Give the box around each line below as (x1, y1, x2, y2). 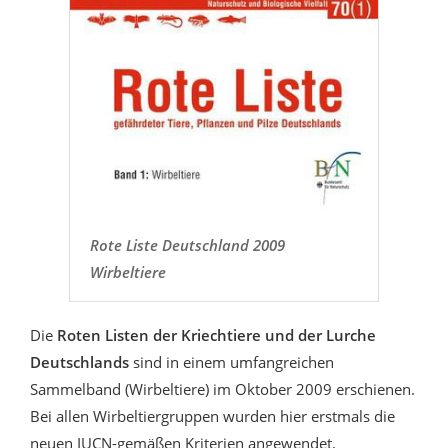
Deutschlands (30, 351, 133, 372)
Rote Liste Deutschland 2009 (89, 234, 285, 255)
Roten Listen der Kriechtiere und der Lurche (57, 324, 376, 345)
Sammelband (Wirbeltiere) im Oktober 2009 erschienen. (30, 378, 415, 399)
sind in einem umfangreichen (133, 351, 334, 372)
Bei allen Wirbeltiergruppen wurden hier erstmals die (30, 405, 395, 426)
